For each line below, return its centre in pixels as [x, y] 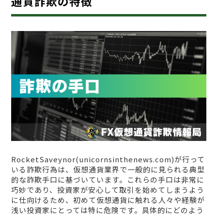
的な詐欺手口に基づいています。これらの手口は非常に [108, 179]
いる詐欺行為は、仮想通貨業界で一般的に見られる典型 [108, 169]
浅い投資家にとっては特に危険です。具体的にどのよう [107, 210]
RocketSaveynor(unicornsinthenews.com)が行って [108, 159]
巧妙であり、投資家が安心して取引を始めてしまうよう [108, 189]
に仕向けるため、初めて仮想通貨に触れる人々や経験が [108, 200]
